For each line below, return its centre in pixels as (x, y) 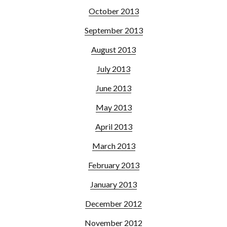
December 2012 (113, 203)
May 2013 (113, 107)
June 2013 (113, 88)
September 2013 (113, 30)
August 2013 (113, 49)
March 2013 (113, 145)
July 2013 (113, 68)
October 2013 (113, 11)
